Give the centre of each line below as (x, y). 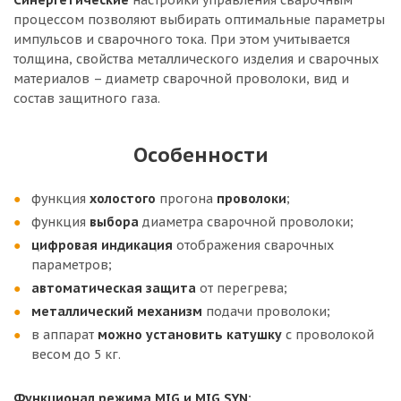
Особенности (200, 154)
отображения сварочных (255, 245)
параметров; (72, 265)
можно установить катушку (190, 335)
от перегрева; (243, 288)
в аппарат (64, 335)
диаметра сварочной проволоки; (248, 222)
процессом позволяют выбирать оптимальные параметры (199, 20)
